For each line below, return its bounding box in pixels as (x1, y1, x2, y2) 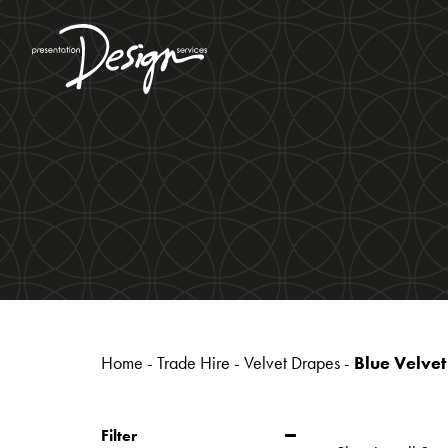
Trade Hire (156, 352, 230, 374)
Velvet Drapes (243, 352, 340, 374)
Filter (100, 425, 137, 446)
